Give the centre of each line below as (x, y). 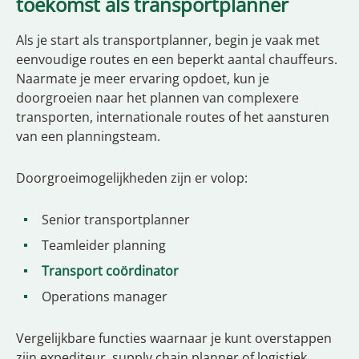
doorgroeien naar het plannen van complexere (157, 98)
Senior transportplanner (116, 220)
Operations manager (105, 296)
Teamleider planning (104, 245)
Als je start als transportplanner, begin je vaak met (168, 40)
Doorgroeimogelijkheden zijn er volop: (132, 178)
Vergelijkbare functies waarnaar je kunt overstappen (174, 338)
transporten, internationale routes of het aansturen (173, 117)
